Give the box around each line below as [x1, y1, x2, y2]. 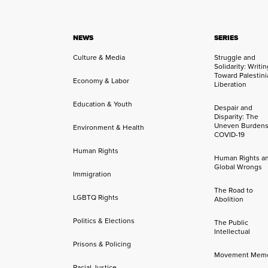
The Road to [214, 185, 254, 196]
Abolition [214, 194, 244, 205]
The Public [214, 217, 249, 228]
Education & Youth [73, 99, 132, 109]
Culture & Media [73, 52, 125, 63]
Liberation [214, 79, 247, 90]
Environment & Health [73, 122, 144, 133]
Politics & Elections [73, 215, 135, 226]
